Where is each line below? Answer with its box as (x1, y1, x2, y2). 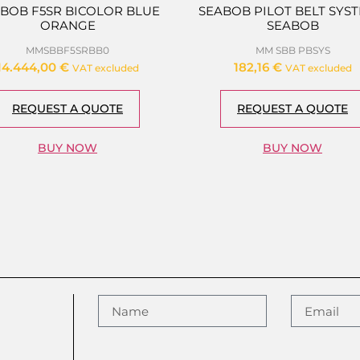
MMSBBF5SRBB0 (26, 43, 109, 56)
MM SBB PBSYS (255, 43, 330, 56)
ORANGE (39, 18, 96, 34)
